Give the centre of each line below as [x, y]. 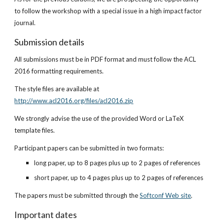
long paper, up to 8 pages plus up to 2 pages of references [117, 163]
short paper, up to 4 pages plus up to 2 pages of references [119, 178]
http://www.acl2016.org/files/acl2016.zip [74, 101]
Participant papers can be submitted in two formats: [89, 148]
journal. [25, 23]
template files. [35, 130]
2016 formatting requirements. [59, 71]
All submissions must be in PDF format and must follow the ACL [105, 59]
